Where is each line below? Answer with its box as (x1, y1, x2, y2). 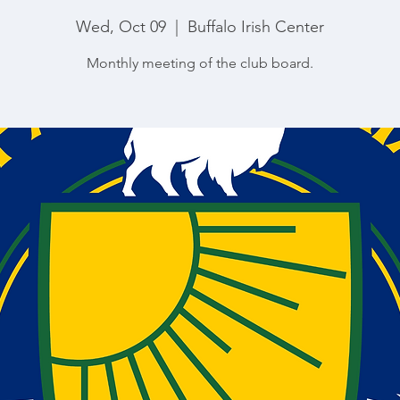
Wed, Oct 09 (76, 17, 166, 37)
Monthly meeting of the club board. (87, 54, 313, 71)
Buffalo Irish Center (187, 17, 324, 37)
